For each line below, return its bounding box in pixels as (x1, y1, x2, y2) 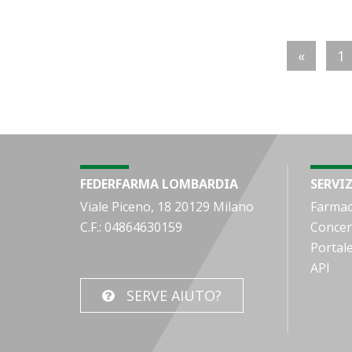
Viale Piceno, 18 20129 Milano (80, 198, 254, 215)
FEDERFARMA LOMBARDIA (80, 175, 238, 192)
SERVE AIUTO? (126, 286, 222, 305)
